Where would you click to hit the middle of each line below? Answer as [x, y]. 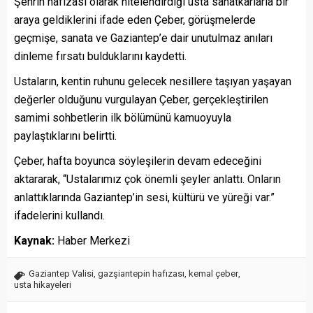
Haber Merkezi [92, 240]
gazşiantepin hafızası [141, 273]
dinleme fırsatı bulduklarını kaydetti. [100, 56]
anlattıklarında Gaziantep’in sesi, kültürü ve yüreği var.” [144, 197]
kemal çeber [213, 273]
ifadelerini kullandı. [59, 215]
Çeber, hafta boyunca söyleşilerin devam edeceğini [138, 161]
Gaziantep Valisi [61, 273]
